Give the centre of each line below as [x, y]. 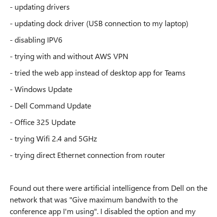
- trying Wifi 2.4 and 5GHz [53, 138]
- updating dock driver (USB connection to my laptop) [99, 23]
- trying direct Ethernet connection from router [87, 155]
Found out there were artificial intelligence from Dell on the [108, 188]
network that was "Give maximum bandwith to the [94, 199]
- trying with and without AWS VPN [69, 56]
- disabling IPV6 [36, 39]
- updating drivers [40, 7]
